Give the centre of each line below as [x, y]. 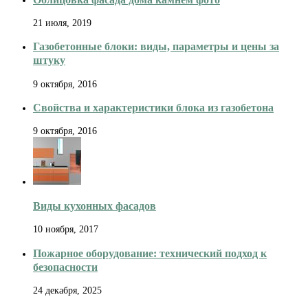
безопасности [65, 267]
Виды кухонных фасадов [95, 206]
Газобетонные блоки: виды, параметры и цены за [156, 47]
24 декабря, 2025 [67, 290]
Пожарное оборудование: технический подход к [150, 253]
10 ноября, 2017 [66, 230]
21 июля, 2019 [62, 23]
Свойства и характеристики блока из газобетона [153, 108]
